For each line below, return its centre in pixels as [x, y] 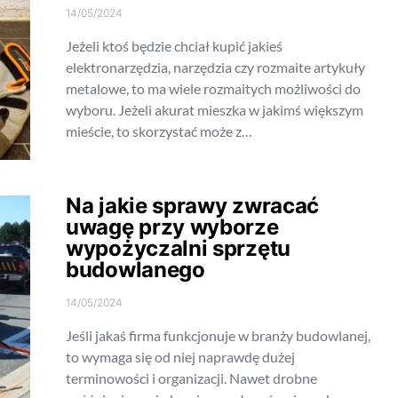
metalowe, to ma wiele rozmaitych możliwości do [213, 88]
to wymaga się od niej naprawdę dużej [180, 357]
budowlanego [135, 270]
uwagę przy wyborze [172, 227]
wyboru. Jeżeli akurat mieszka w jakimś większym [215, 110]
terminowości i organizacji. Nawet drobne [191, 378]
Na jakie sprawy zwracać [193, 206]
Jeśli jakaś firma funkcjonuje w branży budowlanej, [218, 335]
